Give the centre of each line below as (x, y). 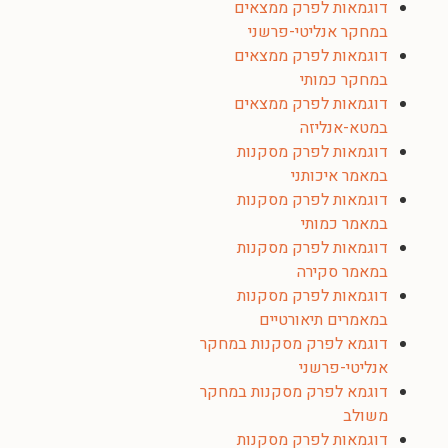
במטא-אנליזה (344, 128)
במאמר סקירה (342, 272)
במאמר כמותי (344, 224)
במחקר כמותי (344, 80)
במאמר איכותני (339, 176)
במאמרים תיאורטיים (323, 320)
